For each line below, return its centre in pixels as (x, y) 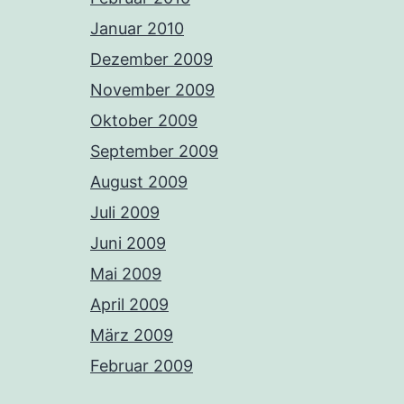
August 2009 (139, 182)
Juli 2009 (125, 213)
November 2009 (152, 90)
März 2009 (132, 335)
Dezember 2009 (151, 60)
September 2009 (154, 151)
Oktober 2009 (144, 121)
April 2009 (129, 305)
